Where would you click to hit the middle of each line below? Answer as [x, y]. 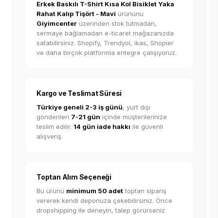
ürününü [130, 14]
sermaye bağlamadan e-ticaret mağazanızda [105, 33]
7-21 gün [86, 117]
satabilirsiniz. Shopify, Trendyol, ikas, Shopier [105, 43]
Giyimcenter [57, 23]
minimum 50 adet [95, 191]
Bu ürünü [51, 191]
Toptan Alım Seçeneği [74, 177]
